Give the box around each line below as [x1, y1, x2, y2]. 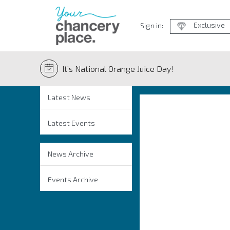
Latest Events [47, 118, 95, 127]
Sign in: [140, 21, 163, 30]
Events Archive [47, 175, 98, 184]
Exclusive [194, 21, 225, 30]
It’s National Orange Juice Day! [62, 63, 174, 73]
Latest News [47, 92, 90, 102]
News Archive [47, 149, 93, 158]
